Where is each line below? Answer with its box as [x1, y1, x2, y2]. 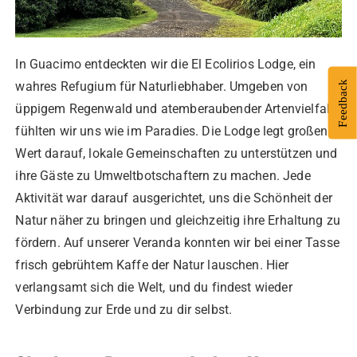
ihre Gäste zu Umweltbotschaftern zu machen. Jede [15, 168, 311, 184]
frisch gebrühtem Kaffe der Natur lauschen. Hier [15, 257, 289, 273]
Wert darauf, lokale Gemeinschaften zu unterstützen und [15, 146, 338, 162]
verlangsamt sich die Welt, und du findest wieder [15, 280, 292, 296]
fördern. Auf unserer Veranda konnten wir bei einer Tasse [15, 235, 339, 251]
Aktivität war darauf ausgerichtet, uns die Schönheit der [15, 190, 332, 206]
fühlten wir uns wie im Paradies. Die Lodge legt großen [15, 124, 328, 139]
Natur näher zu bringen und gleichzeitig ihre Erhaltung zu [15, 213, 341, 229]
